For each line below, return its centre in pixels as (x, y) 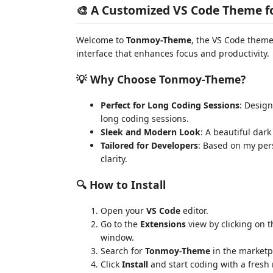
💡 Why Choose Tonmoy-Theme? (161, 79)
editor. (194, 210)
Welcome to (101, 40)
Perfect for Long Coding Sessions (170, 105)
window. (117, 237)
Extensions (163, 224)
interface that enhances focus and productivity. (173, 53)
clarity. (114, 158)
